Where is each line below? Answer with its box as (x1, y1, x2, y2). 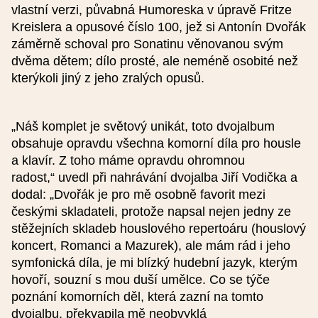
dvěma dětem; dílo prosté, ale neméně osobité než (11, 54, 298, 68)
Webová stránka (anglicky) (28, 74, 169, 88)
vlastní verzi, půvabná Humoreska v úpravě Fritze (11, 3, 292, 17)
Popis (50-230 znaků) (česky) (28, 128, 186, 142)
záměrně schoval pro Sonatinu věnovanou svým (11, 37, 283, 51)
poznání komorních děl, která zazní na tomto (11, 290, 263, 304)
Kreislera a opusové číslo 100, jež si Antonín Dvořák (11, 20, 306, 34)
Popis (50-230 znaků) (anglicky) (28, 230, 199, 244)
